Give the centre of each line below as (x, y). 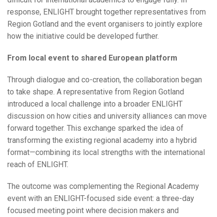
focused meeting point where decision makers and (93, 211)
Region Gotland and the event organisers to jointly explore (105, 24)
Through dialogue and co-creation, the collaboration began (105, 80)
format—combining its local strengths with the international (106, 153)
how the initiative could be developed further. (83, 36)
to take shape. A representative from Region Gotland (96, 92)
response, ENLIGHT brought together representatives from (107, 12)
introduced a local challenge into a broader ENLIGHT (95, 104)
